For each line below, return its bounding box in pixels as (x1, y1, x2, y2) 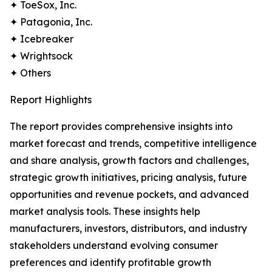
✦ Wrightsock (10, 50, 73, 63)
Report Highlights (10, 93, 92, 106)
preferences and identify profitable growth (10, 256, 211, 269)
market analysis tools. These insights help (10, 205, 200, 218)
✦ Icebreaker (10, 33, 73, 46)
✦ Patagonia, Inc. (10, 16, 92, 29)
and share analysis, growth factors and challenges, (10, 154, 249, 167)
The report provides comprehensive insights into (10, 120, 233, 133)
